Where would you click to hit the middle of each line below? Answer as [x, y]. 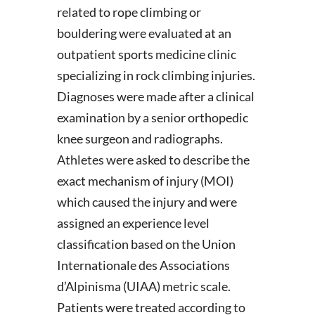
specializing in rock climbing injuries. [156, 75]
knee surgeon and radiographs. [140, 139]
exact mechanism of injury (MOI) [145, 181]
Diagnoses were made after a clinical [155, 96]
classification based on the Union [146, 244]
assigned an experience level [133, 223]
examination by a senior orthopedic [152, 117]
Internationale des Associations [143, 265]
